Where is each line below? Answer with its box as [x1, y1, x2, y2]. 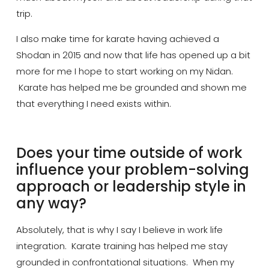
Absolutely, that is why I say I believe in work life [16, 223, 223, 237]
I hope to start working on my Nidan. [71, 64, 233, 77]
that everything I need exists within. [16, 97, 171, 110]
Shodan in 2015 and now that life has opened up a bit [16, 48, 250, 61]
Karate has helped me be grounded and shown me [16, 80, 247, 94]
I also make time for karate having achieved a [16, 32, 219, 45]
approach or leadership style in [16, 177, 246, 197]
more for [16, 64, 57, 77]
